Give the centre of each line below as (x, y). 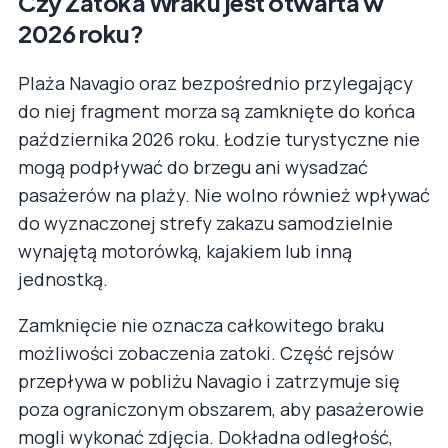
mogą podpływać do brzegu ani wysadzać (193, 166)
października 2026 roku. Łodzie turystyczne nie (219, 138)
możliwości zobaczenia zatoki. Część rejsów (206, 352)
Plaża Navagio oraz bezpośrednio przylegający (215, 82)
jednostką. (63, 278)
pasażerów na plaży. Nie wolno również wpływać (224, 194)
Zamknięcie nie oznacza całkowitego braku (201, 324)
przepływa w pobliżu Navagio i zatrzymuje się (209, 380)
